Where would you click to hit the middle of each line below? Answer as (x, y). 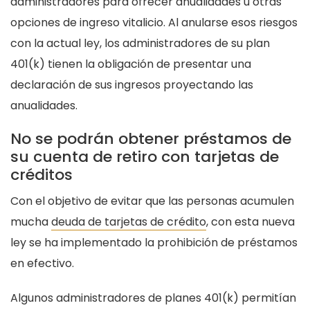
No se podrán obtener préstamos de (151, 139)
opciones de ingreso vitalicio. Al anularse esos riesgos (154, 23)
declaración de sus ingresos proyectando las (132, 85)
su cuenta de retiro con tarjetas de (145, 157)
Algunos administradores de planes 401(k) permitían (153, 298)
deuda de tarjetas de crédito (129, 222)
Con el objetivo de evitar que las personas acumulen (152, 201)
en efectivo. (42, 264)
